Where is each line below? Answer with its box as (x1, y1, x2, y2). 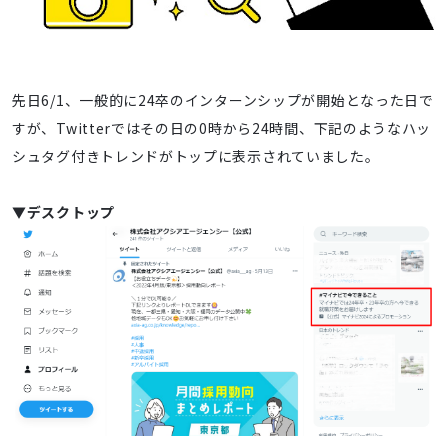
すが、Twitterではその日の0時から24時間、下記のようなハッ (12, 118, 432, 139)
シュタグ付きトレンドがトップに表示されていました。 (12, 146, 380, 167)
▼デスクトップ (12, 202, 115, 223)
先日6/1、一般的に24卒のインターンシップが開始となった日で (12, 90, 434, 111)
